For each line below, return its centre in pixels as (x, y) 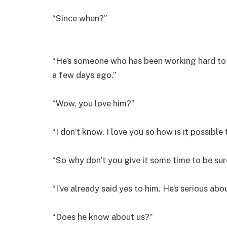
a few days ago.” (84, 75)
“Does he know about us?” (102, 217)
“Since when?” (80, 18)
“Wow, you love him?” (93, 103)
